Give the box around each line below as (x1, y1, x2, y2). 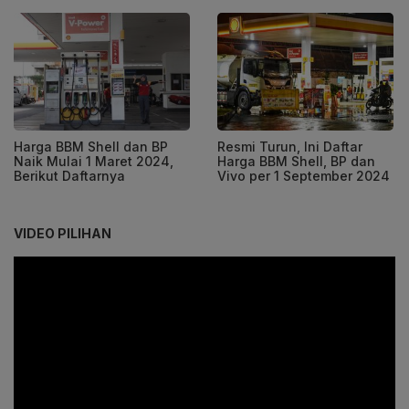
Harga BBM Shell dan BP (14, 138, 168, 154)
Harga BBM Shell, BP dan (217, 152, 375, 169)
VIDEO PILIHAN (14, 225, 111, 241)
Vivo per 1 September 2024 (217, 167, 390, 184)
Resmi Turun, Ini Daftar (217, 138, 362, 154)
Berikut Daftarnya (14, 167, 125, 184)
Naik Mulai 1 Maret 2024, (14, 152, 173, 169)
